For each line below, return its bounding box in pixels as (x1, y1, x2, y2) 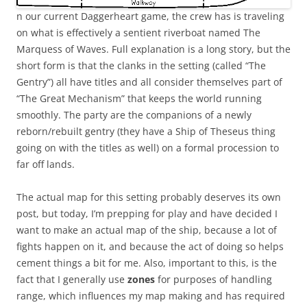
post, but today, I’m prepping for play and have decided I (16, 207, 278, 221)
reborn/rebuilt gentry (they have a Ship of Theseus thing (16, 125, 275, 138)
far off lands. (16, 158, 75, 171)
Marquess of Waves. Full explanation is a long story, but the (16, 42, 291, 56)
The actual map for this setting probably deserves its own (16, 191, 281, 204)
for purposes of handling (155, 273, 272, 286)
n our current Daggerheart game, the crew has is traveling (16, 10, 284, 23)
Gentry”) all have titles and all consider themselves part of (16, 75, 282, 89)
